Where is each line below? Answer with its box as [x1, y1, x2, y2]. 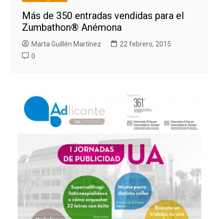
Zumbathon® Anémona [22, 21, 122, 33]
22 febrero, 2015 [119, 40, 171, 48]
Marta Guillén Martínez [31, 40, 101, 48]
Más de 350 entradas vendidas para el [22, 9, 184, 22]
